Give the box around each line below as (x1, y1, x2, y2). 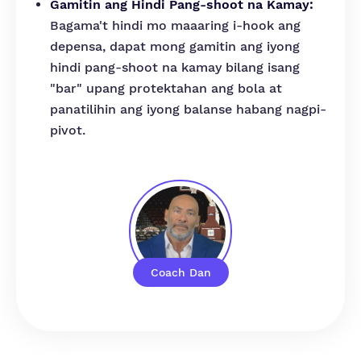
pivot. (50, 122, 85, 138)
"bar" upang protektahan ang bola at (50, 81, 282, 96)
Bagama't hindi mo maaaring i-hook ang (50, 18, 301, 33)
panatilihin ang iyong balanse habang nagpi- (50, 102, 326, 117)
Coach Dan (151, 266, 211, 279)
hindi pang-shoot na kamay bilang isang (50, 60, 300, 75)
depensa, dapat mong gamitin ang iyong (50, 39, 300, 54)
